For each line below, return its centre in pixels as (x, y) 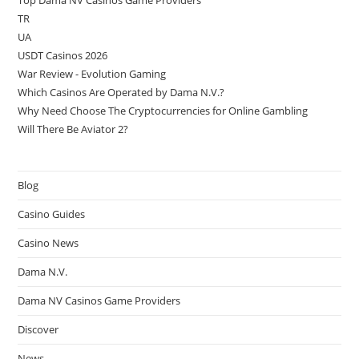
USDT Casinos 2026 (63, 55)
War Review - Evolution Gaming (92, 74)
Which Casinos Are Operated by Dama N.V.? (121, 92)
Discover (38, 329)
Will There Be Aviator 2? (73, 129)
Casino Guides (52, 214)
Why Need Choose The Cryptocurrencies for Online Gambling (163, 111)
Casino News (48, 243)
